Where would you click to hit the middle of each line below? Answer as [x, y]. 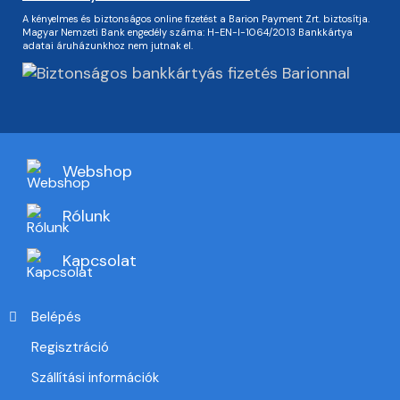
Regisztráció [70, 347]
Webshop [97, 172]
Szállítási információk [95, 377]
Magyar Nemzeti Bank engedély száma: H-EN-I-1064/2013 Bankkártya [187, 32]
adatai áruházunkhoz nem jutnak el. [108, 45]
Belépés [56, 317]
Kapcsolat [100, 261]
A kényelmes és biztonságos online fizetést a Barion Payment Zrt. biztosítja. [196, 18]
